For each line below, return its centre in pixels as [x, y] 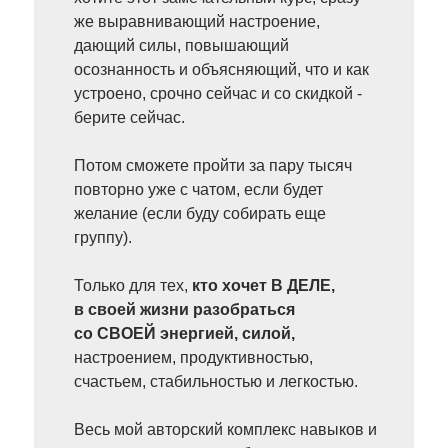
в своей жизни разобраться [184, 309]
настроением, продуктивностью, [193, 357]
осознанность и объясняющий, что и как [221, 69]
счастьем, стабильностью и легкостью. [216, 381]
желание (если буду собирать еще [200, 213]
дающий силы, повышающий [181, 45]
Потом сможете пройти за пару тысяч [213, 165]
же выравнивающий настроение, [197, 21]
